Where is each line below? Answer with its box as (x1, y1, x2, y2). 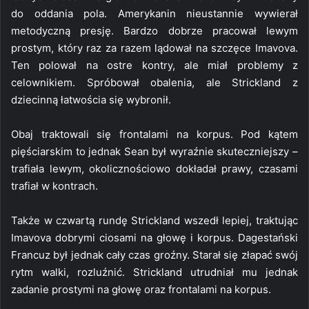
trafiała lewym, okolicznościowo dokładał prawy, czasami (11, 161, 298, 175)
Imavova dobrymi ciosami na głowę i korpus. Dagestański (11, 230, 298, 244)
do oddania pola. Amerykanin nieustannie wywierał (11, 6, 298, 20)
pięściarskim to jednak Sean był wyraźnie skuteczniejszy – (11, 144, 298, 158)
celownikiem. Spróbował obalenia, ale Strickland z (11, 75, 298, 89)
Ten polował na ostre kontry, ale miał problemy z (11, 58, 298, 72)
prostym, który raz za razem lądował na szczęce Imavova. (11, 41, 298, 54)
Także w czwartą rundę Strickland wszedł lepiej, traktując (11, 213, 298, 227)
